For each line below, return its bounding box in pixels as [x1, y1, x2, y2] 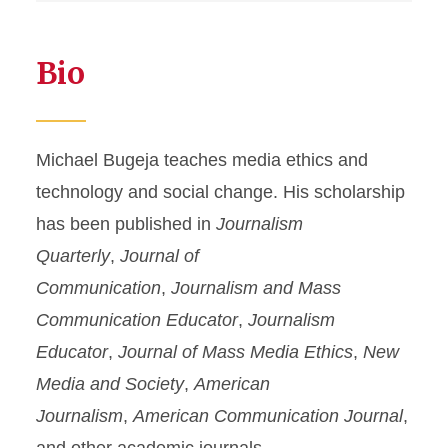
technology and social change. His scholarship [36, 182, 405, 202]
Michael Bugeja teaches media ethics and [36, 150, 368, 170]
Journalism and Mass [171, 278, 341, 298]
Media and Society [36, 374, 184, 394]
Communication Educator [36, 310, 238, 330]
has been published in [36, 214, 216, 234]
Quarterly [36, 246, 110, 266]
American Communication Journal [133, 406, 403, 426]
